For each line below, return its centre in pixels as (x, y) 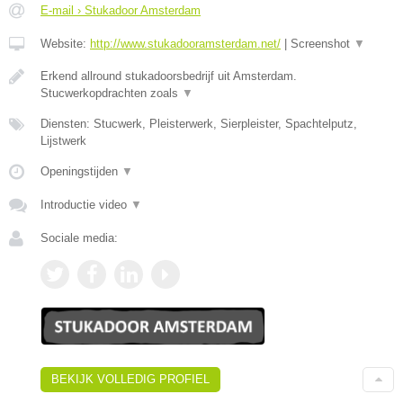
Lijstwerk (63, 140)
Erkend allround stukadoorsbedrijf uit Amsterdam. (169, 76)
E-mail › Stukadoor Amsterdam (121, 10)
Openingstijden (81, 171)
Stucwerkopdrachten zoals (111, 93)
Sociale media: (79, 237)
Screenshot (322, 43)
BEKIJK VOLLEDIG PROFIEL (130, 380)
